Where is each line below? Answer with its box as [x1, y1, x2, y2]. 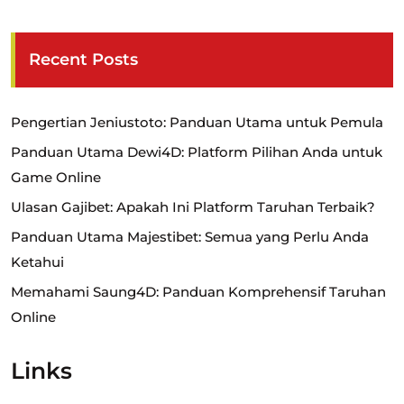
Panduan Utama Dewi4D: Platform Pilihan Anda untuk [11, 143, 382, 161]
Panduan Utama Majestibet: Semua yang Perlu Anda [11, 228, 369, 245]
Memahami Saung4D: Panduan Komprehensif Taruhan [11, 283, 386, 300]
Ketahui [11, 253, 64, 271]
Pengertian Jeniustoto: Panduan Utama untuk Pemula [11, 114, 383, 131]
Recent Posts [29, 50, 138, 69]
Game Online [11, 169, 101, 186]
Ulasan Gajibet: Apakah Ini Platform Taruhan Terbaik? [11, 198, 375, 216]
